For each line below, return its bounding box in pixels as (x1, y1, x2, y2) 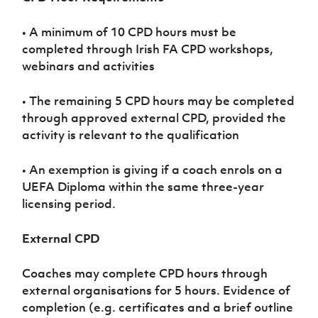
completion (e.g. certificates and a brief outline (22, 300, 294, 315)
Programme (189, 23, 248, 37)
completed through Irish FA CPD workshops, (22, 41, 274, 57)
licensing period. (22, 196, 116, 212)
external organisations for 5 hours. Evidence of (22, 283, 291, 298)
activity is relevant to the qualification (22, 127, 240, 143)
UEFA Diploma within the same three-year (22, 179, 265, 194)
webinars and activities (22, 58, 155, 74)
